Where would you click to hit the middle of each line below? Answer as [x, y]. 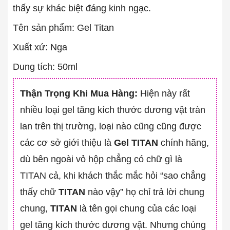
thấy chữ [39, 192]
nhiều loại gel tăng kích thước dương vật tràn [113, 110]
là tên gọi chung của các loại [137, 208]
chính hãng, [184, 142]
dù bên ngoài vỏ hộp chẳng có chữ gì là [101, 159]
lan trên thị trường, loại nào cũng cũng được [111, 126]
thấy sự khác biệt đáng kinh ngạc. [82, 8]
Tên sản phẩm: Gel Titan [63, 27]
